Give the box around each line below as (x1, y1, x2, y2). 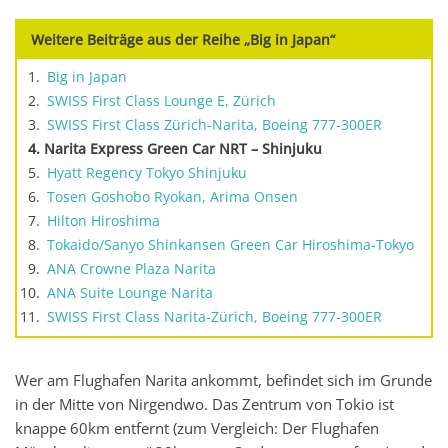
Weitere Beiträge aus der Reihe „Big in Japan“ (30, 30, 335, 49)
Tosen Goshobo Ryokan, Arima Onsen (47, 188, 298, 207)
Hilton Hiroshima (47, 212, 160, 231)
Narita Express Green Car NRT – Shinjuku (44, 140, 322, 159)
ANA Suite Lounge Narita (47, 284, 213, 303)
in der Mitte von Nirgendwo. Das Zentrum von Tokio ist (15, 394, 394, 414)
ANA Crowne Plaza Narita (47, 260, 216, 279)
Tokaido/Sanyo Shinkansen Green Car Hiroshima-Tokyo (47, 236, 414, 255)
